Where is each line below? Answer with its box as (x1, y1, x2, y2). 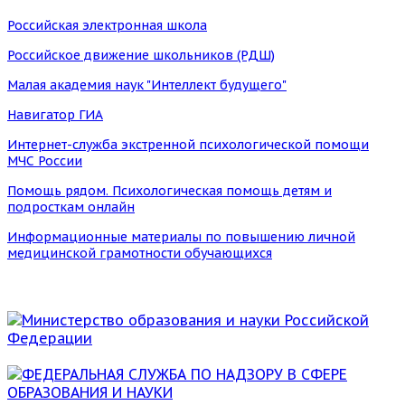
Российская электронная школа (7, 16, 207, 33)
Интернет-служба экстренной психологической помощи (7, 136, 369, 153)
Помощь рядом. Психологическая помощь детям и (7, 182, 332, 199)
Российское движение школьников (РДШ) (7, 46, 275, 63)
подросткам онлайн (7, 198, 135, 215)
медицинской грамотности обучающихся (7, 244, 272, 261)
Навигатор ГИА (7, 106, 103, 123)
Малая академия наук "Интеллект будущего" (7, 76, 287, 93)
